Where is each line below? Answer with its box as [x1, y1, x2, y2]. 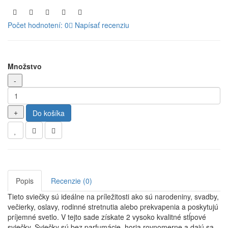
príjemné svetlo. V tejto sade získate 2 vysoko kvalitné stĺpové [8, 211, 206, 222]
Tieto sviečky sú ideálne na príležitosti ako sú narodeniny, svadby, [8, 191, 219, 202]
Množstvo [8, 61, 42, 71]
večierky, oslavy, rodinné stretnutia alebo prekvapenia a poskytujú [8, 201, 218, 212]
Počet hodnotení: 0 [8, 19, 69, 30]
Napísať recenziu [73, 19, 129, 30]
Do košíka [33, 107, 65, 118]
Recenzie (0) [51, 175, 92, 186]
